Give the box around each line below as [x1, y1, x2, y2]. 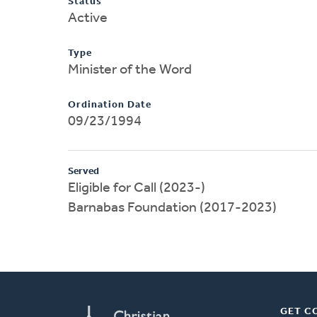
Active [68, 11, 108, 25]
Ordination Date [68, 99, 151, 110]
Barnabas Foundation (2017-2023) [68, 200, 277, 215]
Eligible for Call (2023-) [68, 180, 205, 195]
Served [68, 166, 99, 177]
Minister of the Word [68, 62, 192, 77]
